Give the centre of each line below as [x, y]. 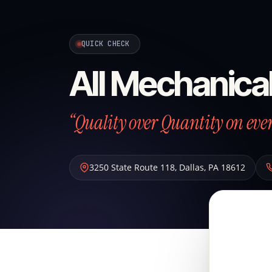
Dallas [192, 167]
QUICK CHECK [106, 44]
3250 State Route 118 [132, 167]
